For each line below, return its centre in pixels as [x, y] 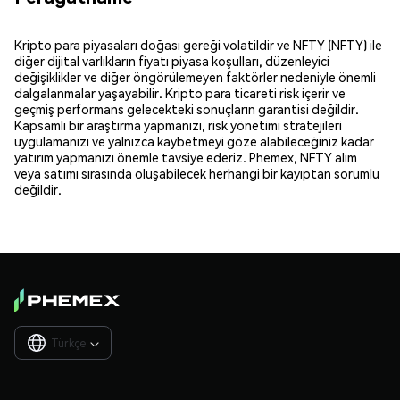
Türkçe [68, 344]
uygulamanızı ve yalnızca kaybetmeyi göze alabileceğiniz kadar [194, 141]
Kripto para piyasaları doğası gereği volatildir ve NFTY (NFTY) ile [198, 44]
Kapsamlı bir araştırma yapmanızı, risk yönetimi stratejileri [178, 125]
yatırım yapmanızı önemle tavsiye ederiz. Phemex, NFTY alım [186, 157]
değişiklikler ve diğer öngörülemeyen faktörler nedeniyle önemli [195, 76]
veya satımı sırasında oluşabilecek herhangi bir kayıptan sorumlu [197, 173]
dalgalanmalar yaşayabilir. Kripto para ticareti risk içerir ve [180, 92]
